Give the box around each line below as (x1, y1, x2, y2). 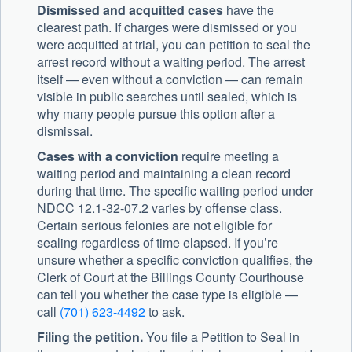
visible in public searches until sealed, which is (37, 87, 297, 106)
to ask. (145, 302, 185, 321)
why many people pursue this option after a (37, 104, 275, 123)
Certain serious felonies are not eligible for (37, 216, 272, 235)
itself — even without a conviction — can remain (37, 70, 303, 89)
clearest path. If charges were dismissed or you (37, 18, 297, 37)
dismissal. (37, 122, 93, 141)
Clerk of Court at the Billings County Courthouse (37, 268, 304, 287)
